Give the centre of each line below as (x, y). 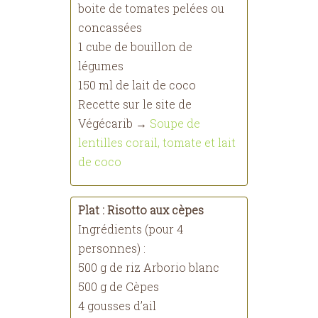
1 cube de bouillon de (135, 46)
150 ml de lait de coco (137, 85)
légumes (101, 66)
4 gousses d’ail (117, 306)
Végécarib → (114, 123)
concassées (110, 27)
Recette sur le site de (135, 104)
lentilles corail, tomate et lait (157, 142)
